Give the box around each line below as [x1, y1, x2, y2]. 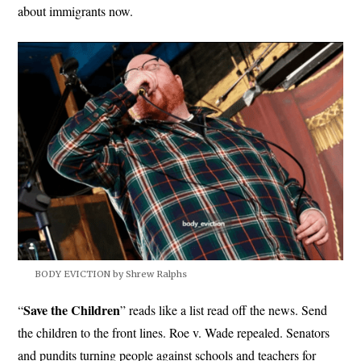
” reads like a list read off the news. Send [120, 301, 328, 319]
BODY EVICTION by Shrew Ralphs [34, 268, 187, 280]
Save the [23, 301, 68, 320]
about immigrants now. [18, 2, 134, 20]
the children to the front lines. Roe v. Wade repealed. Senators [18, 324, 330, 342]
